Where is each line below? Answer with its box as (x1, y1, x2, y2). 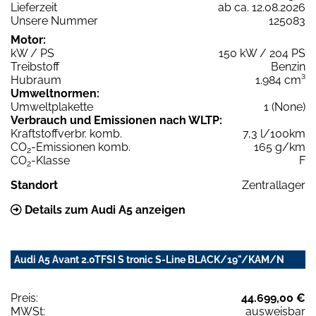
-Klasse (31, 154, 70, 168)
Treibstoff (11, 60, 59, 74)
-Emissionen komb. (31, 140, 130, 154)
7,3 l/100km (243, 127, 305, 141)
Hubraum (11, 73, 61, 87)
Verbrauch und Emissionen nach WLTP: (11, 114, 222, 128)
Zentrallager (242, 178, 305, 193)
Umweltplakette (11, 100, 93, 114)
